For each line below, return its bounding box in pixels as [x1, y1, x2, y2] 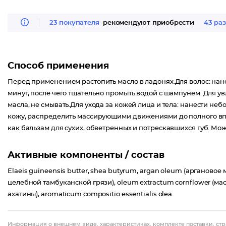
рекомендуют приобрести [101, 19, 194, 26]
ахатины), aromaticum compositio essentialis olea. [8, 191, 174, 198]
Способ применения [8, 62, 109, 71]
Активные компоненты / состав [8, 151, 164, 160]
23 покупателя [49, 19, 99, 26]
